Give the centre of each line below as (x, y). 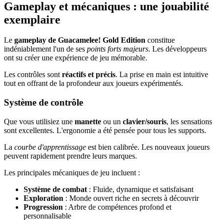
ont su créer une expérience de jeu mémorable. (76, 58)
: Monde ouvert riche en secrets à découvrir (131, 198)
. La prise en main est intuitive (162, 75)
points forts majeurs (118, 49)
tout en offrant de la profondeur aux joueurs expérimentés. (94, 83)
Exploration (43, 198)
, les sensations (189, 121)
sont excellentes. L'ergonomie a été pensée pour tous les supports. (105, 130)
